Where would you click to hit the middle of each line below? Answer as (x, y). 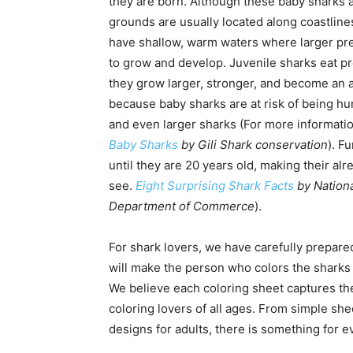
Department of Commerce (182, 206)
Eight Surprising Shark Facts (215, 185)
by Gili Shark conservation (253, 144)
